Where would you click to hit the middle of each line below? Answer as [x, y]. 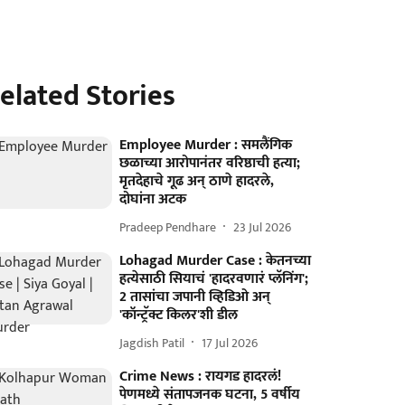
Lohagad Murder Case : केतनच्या [216, 261]
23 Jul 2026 [263, 227]
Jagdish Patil [152, 343]
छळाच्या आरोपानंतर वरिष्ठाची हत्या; [210, 163]
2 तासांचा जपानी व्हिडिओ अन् [195, 297]
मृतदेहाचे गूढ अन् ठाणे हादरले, [197, 181]
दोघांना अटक [153, 199]
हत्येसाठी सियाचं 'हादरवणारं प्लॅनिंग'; [214, 279]
